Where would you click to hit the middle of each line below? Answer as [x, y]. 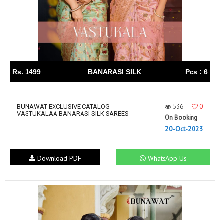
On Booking [181, 118]
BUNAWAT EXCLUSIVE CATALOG [63, 107]
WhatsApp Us [166, 158]
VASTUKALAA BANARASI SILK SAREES [73, 114]
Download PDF [58, 158]
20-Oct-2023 [184, 129]
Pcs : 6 [196, 72]
